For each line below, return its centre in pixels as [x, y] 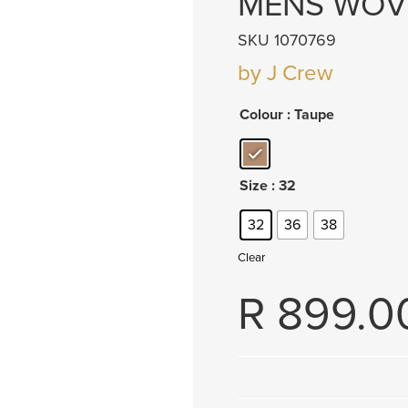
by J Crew [286, 73]
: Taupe [311, 114]
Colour [261, 114]
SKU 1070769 [287, 40]
